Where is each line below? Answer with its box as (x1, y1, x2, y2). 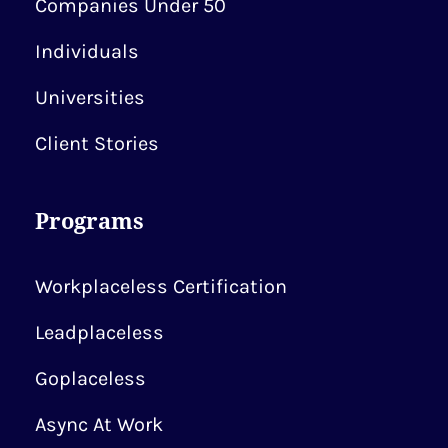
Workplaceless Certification (35, 275, 287, 298)
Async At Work (35, 413, 163, 436)
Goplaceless (35, 367, 146, 390)
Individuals (35, 40, 139, 63)
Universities (35, 86, 145, 109)
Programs (35, 205, 144, 235)
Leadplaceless (35, 321, 164, 344)
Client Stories (35, 132, 159, 155)
